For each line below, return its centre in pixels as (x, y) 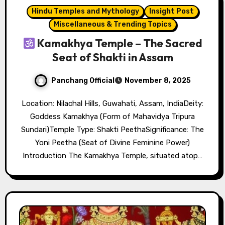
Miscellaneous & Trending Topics (113, 25)
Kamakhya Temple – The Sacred (119, 43)
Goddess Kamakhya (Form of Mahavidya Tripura (113, 117)
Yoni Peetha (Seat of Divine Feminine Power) (113, 143)
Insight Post (171, 12)
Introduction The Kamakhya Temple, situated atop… (113, 156)
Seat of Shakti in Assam (113, 58)
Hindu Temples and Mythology (85, 12)
